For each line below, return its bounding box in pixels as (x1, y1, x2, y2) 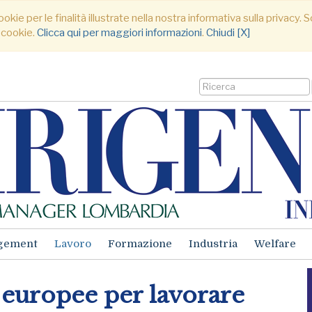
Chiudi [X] (206, 26, 250, 39)
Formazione (108, 237, 172, 250)
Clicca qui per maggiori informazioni (37, 26, 202, 39)
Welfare (254, 237, 296, 250)
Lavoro (54, 237, 91, 250)
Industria (189, 237, 237, 250)
